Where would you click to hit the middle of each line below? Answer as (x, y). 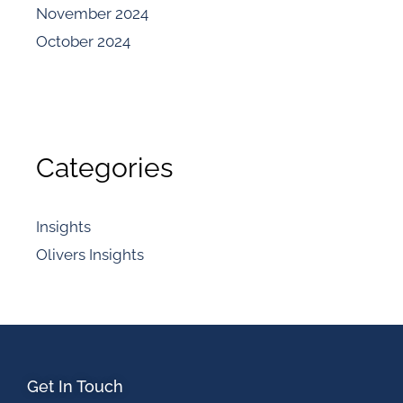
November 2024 (92, 13)
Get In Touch (75, 386)
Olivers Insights (90, 254)
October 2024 (83, 41)
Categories (104, 167)
